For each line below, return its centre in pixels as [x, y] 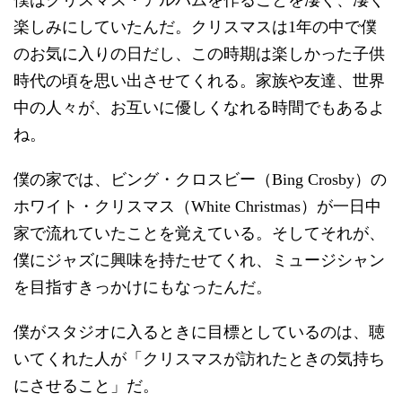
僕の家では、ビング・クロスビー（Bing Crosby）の [200, 179]
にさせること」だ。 [86, 385]
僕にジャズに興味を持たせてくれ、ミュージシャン [199, 260]
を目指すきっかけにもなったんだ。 [143, 287]
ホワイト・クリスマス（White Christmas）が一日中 [197, 206]
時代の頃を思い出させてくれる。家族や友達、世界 [199, 80]
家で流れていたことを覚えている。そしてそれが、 [199, 233]
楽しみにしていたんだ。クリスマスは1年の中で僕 [195, 26]
